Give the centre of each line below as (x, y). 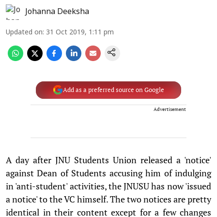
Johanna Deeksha (57, 12)
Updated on (24, 32)
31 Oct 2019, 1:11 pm (80, 32)
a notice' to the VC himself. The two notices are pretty (108, 199)
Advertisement (170, 109)
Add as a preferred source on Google (113, 90)
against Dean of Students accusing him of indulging (108, 173)
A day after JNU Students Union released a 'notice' (108, 160)
